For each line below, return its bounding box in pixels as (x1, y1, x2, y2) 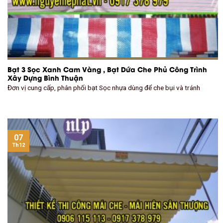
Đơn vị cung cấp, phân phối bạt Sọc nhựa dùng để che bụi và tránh (7, 84, 200, 92)
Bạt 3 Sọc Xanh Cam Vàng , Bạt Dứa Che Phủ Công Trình (7, 64, 207, 74)
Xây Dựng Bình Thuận (7, 72, 83, 83)
